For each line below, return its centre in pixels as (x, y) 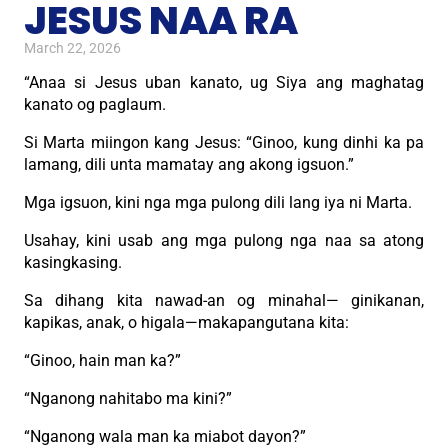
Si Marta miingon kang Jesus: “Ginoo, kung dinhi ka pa (224, 142)
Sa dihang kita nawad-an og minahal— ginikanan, (224, 300)
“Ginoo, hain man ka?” (102, 360)
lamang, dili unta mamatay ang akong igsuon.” (189, 164)
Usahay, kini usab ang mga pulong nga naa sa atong (224, 240)
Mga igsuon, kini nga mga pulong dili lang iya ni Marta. (218, 202)
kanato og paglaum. (95, 104)
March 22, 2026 (72, 47)
